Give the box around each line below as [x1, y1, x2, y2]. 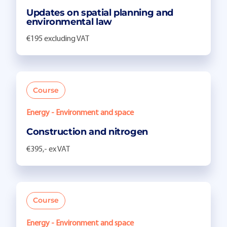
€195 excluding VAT [26, 35, 89, 44]
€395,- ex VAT [26, 145, 70, 154]
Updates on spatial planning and [26, 7, 173, 18]
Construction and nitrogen [26, 126, 148, 138]
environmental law [26, 16, 112, 27]
